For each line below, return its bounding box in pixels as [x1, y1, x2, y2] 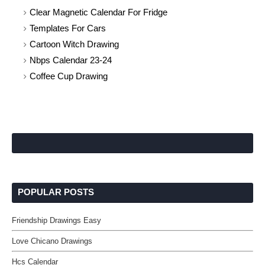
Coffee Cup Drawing [30, 71, 108, 81]
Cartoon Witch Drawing [30, 39, 119, 49]
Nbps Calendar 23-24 [30, 55, 112, 65]
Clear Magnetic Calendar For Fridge [30, 7, 167, 17]
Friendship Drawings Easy [12, 216, 101, 225]
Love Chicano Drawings [12, 237, 92, 245]
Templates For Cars [30, 23, 106, 33]
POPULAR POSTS [18, 187, 94, 197]
